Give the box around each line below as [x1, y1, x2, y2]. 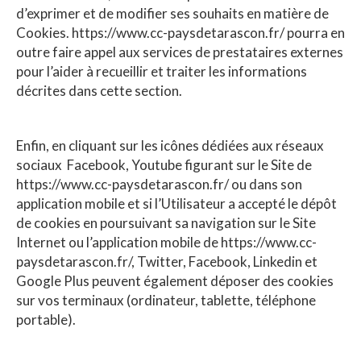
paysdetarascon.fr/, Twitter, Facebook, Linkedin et [16, 252, 317, 270]
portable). [16, 310, 76, 328]
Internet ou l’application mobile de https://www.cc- [16, 233, 317, 251]
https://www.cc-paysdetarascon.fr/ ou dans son [16, 175, 302, 193]
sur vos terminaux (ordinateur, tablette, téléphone [16, 291, 316, 309]
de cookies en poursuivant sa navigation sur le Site [16, 214, 316, 231]
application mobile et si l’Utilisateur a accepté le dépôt [16, 194, 337, 212]
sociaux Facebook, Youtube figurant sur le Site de [16, 156, 312, 173]
